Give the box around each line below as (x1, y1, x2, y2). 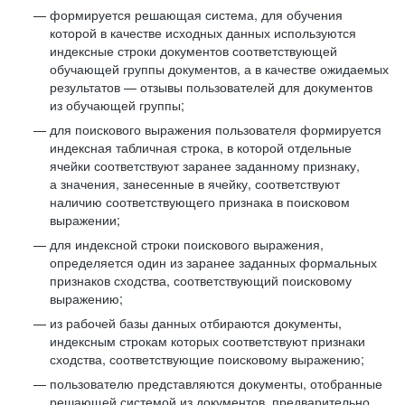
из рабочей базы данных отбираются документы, (50, 314, 342, 332)
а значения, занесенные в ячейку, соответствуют (50, 174, 340, 193)
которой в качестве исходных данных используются (50, 24, 356, 42)
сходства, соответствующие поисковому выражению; (50, 350, 364, 368)
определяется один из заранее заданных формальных (50, 253, 377, 271)
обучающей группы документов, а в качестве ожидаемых (50, 60, 389, 78)
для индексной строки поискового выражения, (50, 235, 324, 253)
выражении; (50, 211, 120, 229)
